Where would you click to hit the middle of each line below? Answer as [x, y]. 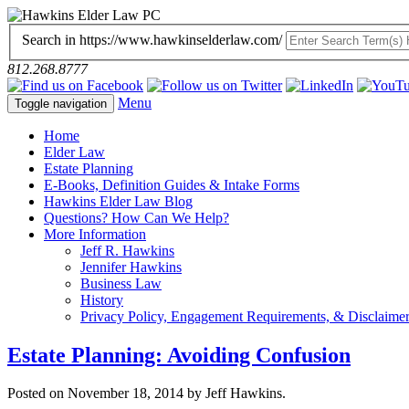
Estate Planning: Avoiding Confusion [179, 355]
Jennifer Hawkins [131, 267]
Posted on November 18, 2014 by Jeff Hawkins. [147, 393]
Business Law [121, 283]
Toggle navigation [61, 103]
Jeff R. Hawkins [127, 250]
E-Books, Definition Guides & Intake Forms [172, 184]
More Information [95, 234]
